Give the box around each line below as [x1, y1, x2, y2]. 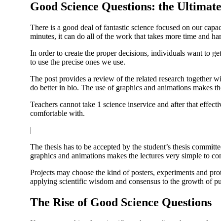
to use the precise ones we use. [30, 57, 126, 66]
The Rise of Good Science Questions [30, 195, 212, 209]
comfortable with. [30, 109, 85, 117]
